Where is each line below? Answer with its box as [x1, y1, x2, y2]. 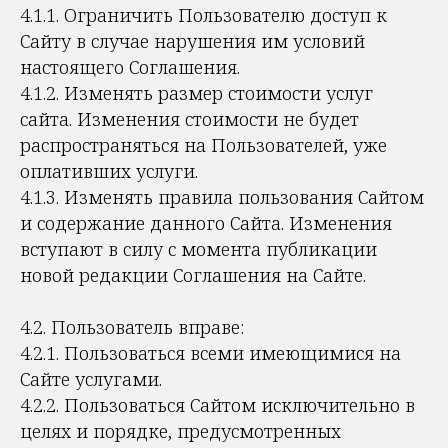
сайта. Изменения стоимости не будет [20, 107, 359, 131]
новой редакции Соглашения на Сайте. [20, 263, 366, 287]
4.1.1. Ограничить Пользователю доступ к [20, 3, 387, 27]
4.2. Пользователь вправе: [20, 315, 244, 339]
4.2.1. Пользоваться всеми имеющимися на [20, 341, 401, 365]
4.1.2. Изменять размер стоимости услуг [20, 81, 373, 105]
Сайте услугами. [20, 367, 162, 391]
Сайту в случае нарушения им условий [20, 29, 365, 53]
